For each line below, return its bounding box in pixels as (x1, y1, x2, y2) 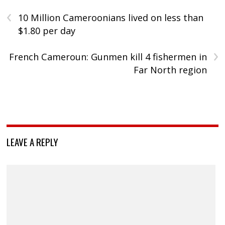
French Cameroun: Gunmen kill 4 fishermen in (9, 51, 207, 63)
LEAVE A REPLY (7, 135, 59, 149)
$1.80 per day (18, 25, 76, 37)
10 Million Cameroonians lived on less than (18, 12, 204, 24)
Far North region (133, 64, 207, 76)
